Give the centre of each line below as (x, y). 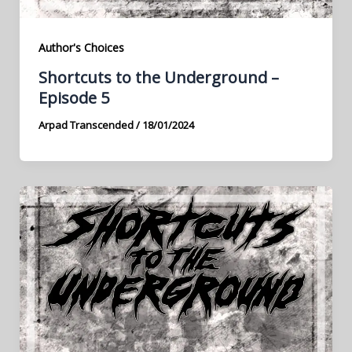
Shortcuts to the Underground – (158, 77)
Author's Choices (81, 47)
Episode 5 (73, 97)
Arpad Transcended (87, 125)
